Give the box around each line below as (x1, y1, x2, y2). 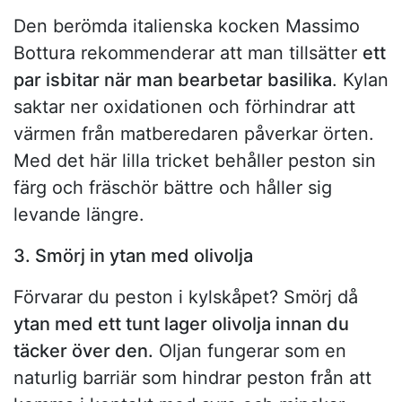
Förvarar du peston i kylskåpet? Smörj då (13, 286, 358, 309)
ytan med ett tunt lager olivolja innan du (13, 313, 349, 336)
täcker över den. (13, 340, 153, 363)
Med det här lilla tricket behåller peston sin (13, 150, 376, 172)
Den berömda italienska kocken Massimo (13, 15, 360, 38)
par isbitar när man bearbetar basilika (13, 69, 332, 92)
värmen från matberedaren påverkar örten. (13, 123, 374, 145)
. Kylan (332, 69, 389, 92)
